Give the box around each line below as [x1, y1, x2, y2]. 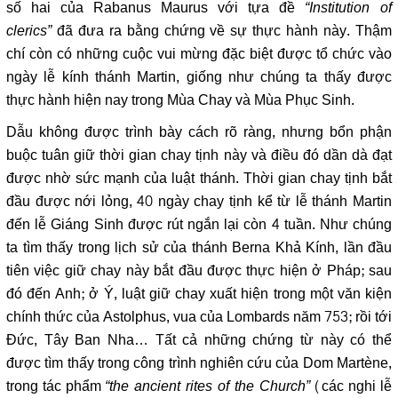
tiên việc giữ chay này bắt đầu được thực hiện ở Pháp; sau [6, 258, 392, 285]
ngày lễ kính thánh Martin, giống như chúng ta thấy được [6, 64, 392, 92]
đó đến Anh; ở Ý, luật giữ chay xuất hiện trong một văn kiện [6, 281, 392, 308]
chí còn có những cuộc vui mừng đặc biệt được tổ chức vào [6, 41, 392, 68]
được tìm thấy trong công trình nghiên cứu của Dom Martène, [6, 350, 392, 378]
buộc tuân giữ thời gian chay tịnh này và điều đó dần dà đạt [6, 142, 392, 170]
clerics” [6, 18, 52, 45]
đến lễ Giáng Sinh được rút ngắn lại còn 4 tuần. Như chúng [6, 211, 392, 239]
